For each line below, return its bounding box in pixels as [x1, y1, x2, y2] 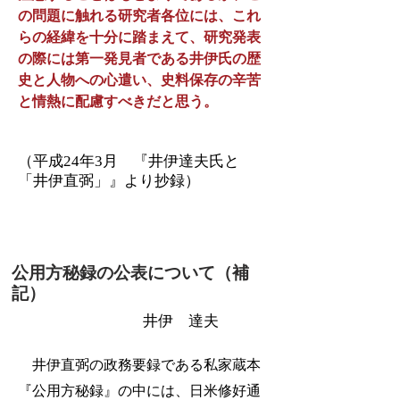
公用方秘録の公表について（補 [12, 263, 249, 282]
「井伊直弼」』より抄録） [18, 172, 200, 189]
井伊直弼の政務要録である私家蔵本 [18, 357, 261, 372]
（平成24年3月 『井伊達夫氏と [18, 153, 239, 170]
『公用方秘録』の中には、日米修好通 [18, 383, 261, 398]
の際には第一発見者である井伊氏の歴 [18, 51, 261, 66]
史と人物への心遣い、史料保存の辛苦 [18, 72, 261, 87]
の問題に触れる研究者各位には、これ [18, 8, 261, 23]
